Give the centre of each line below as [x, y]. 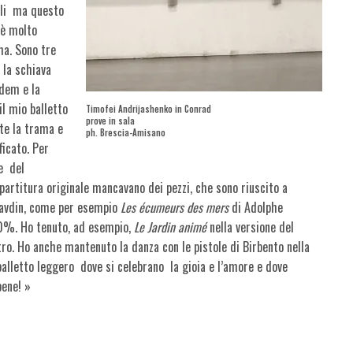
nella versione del [252, 227]
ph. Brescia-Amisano [126, 132]
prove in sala [110, 120]
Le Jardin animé [172, 227]
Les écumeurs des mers [175, 207]
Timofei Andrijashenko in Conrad [149, 108]
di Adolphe [256, 207]
